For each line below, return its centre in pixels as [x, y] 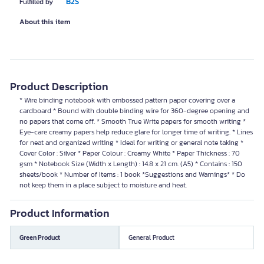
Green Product [40, 237]
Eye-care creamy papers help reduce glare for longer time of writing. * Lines [136, 132]
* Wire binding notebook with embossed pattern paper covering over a [127, 100]
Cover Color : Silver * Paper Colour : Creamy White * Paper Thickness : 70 [130, 153]
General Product [151, 237]
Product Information [60, 213]
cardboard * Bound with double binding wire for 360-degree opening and [134, 111]
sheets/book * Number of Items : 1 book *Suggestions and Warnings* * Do [132, 174]
